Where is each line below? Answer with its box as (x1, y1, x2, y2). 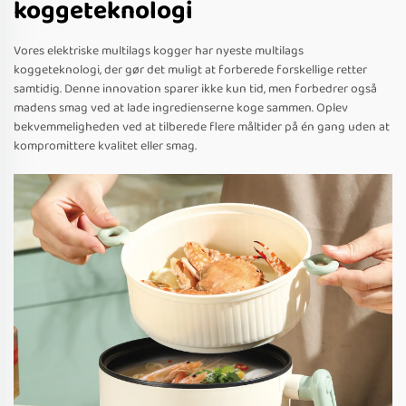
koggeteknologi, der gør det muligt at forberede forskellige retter (14, 60, 367, 81)
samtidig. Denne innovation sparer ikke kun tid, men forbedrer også (14, 79, 377, 100)
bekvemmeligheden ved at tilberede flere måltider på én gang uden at (14, 117, 390, 138)
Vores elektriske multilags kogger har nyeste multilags (14, 41, 304, 62)
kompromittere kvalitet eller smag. (14, 136, 197, 157)
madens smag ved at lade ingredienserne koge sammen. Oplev (14, 98, 348, 119)
